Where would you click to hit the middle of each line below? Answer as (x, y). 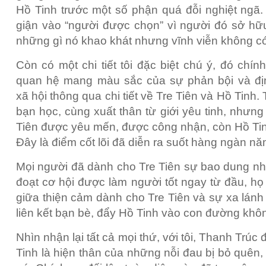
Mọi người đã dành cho (77, 166)
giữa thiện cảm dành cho (82, 197)
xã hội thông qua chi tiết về (86, 96)
